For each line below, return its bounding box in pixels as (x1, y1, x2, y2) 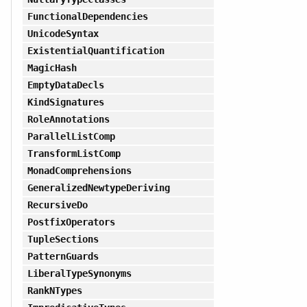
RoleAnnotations (27, 113, 110, 125)
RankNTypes (27, 284, 82, 296)
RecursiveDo (27, 199, 88, 210)
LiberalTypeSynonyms (27, 267, 132, 279)
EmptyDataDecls (27, 79, 105, 90)
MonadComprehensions (27, 164, 132, 176)
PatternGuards (27, 250, 99, 262)
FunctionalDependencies (27, 10, 149, 22)
